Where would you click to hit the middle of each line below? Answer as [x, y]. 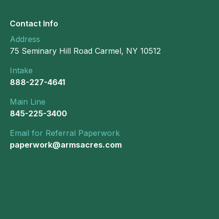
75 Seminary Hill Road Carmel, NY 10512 [85, 51]
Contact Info [34, 23]
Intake [21, 70]
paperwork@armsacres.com [66, 144]
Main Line [28, 101]
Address [25, 39]
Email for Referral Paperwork [65, 133]
